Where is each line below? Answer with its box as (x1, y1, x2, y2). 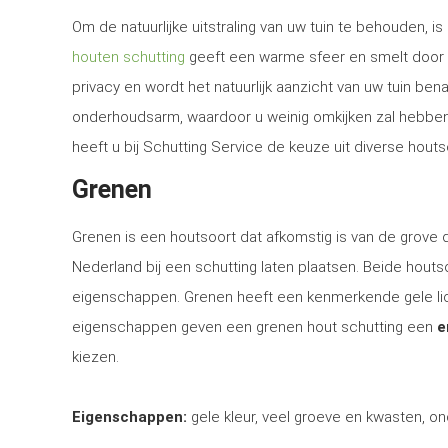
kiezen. (72, 348, 119, 366)
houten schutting (72, 48, 185, 66)
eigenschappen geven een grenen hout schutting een (72, 318, 437, 336)
